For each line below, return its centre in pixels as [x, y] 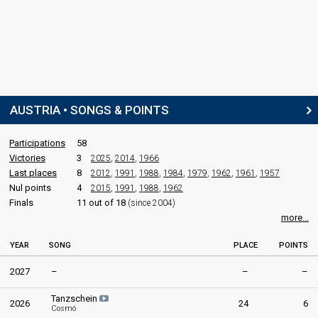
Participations [37, 143]
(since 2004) [152, 203]
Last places [33, 172]
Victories [27, 158]
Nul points [30, 187]
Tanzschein [75, 298]
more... [295, 217]
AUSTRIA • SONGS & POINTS [89, 110]
